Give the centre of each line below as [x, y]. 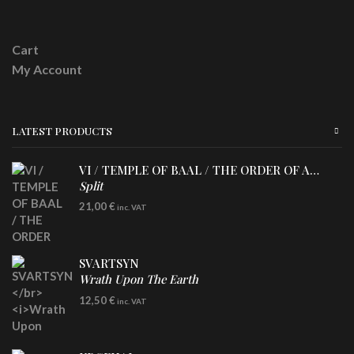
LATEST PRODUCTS [62, 130]
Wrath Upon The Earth [139, 279]
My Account [47, 69]
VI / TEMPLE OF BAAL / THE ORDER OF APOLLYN [314, 169]
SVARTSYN [109, 264]
